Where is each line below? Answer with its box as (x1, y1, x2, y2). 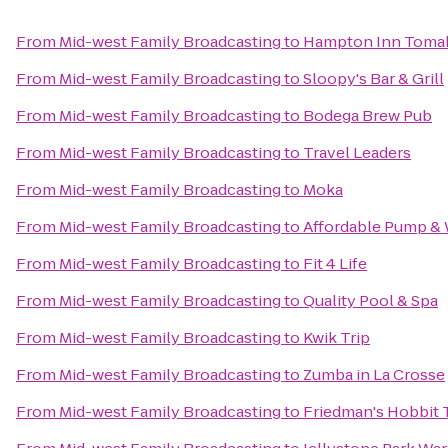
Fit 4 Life (303, 253, 367, 274)
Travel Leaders (303, 142, 411, 163)
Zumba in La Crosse (303, 364, 445, 385)
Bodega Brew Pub (303, 105, 432, 126)
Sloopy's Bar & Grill (303, 68, 444, 89)
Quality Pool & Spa (303, 290, 438, 311)
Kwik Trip (303, 327, 370, 348)
